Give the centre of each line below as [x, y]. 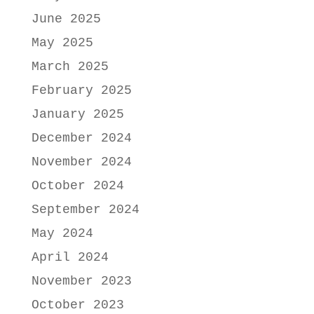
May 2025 [62, 42]
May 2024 [62, 233]
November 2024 [81, 162]
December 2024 [81, 138]
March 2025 [70, 66]
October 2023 [77, 305]
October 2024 [77, 185]
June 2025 [66, 19]
